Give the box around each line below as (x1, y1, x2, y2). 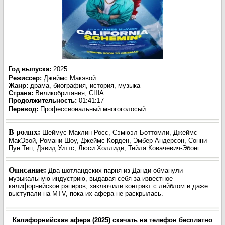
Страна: (9, 89, 33, 97)
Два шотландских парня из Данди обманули (48, 167, 183, 174)
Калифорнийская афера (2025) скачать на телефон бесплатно (13, 216, 212, 224)
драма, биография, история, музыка (30, 82, 140, 89)
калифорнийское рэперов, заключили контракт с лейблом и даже (9, 182, 208, 190)
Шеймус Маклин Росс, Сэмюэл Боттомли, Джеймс (42, 129, 197, 136)
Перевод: (9, 105, 38, 113)
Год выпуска (9, 65, 49, 73)
